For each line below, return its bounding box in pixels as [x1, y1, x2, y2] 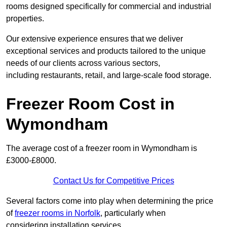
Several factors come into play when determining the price [6, 197, 213, 206]
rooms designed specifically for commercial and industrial [6, 2, 211, 11]
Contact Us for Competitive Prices [53, 176, 174, 185]
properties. [6, 14, 44, 23]
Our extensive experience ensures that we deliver [6, 34, 183, 44]
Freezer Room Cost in [6, 95, 175, 113]
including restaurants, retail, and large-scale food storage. [6, 71, 211, 80]
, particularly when [100, 209, 166, 218]
